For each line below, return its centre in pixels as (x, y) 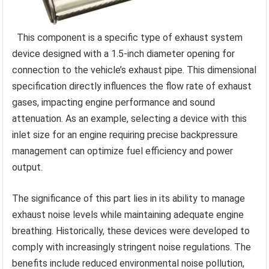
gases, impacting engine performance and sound (114, 102)
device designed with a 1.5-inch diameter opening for (124, 53)
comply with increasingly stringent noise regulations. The (132, 247)
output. (28, 167)
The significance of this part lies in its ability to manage (129, 198)
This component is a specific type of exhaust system (130, 37)
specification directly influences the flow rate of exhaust (132, 86)
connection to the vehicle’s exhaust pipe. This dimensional (134, 70)
